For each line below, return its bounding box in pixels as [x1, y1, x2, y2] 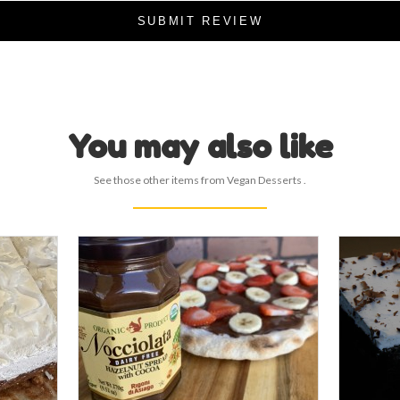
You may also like [67, 127, 333, 165]
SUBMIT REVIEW [137, 14, 263, 28]
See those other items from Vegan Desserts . [94, 173, 306, 187]
